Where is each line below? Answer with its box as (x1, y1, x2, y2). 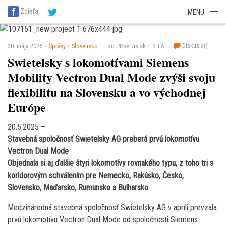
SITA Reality (71, 12, 101, 19)
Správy (48, 42, 66, 50)
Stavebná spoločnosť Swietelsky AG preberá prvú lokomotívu (8, 134, 199, 144)
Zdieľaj (20, 7, 40, 15)
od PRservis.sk (107, 42, 146, 50)
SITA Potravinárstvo (14, 12, 64, 19)
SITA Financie (134, 2, 168, 9)
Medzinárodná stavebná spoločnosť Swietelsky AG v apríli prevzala (8, 202, 217, 212)
